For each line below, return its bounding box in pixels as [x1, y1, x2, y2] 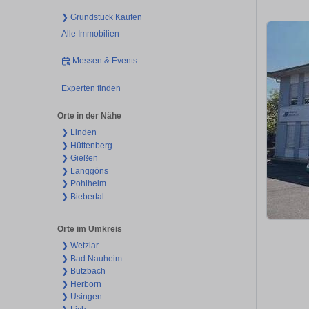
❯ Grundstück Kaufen [61, 12, 142, 22]
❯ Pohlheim [61, 179, 106, 189]
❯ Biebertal [61, 191, 104, 201]
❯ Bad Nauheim [61, 253, 122, 263]
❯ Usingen [61, 292, 102, 302]
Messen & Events [72, 56, 138, 66]
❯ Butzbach [61, 266, 106, 277]
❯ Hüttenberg [61, 140, 112, 150]
